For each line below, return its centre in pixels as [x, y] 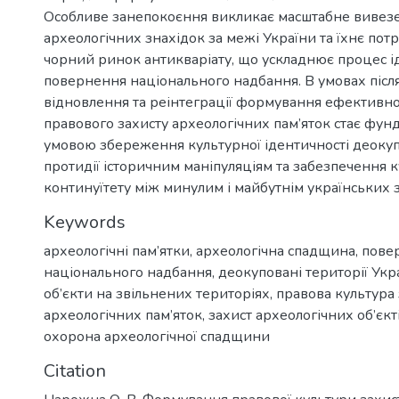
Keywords [85, 222]
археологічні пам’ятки [117, 251]
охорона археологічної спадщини [157, 336]
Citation [75, 370]
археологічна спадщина [276, 251]
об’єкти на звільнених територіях [157, 293]
